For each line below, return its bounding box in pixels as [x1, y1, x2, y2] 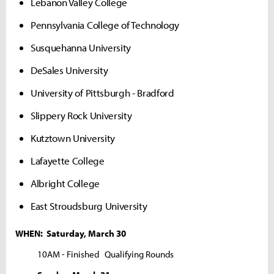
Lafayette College [31, 154, 105, 167]
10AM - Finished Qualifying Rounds [15, 248, 174, 260]
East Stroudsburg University [31, 199, 147, 212]
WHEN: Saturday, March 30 [15, 227, 126, 239]
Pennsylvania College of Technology [31, 18, 180, 31]
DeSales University [31, 63, 108, 76]
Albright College [31, 176, 100, 190]
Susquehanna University [31, 40, 131, 54]
